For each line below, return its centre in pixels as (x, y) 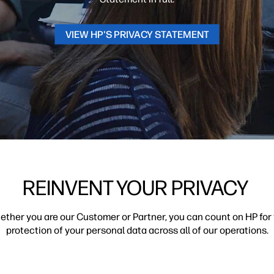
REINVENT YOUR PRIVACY (137, 188)
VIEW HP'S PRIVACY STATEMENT (137, 34)
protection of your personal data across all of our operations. (137, 230)
